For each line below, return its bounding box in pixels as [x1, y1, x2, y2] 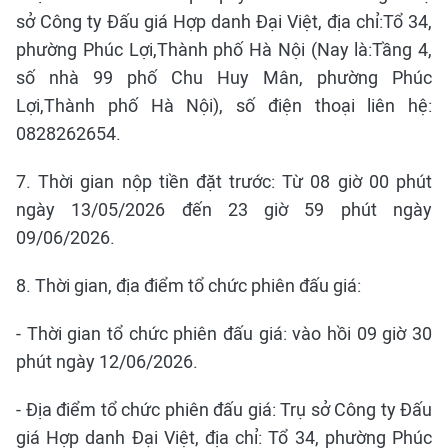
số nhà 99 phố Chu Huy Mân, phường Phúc [16, 67, 432, 88]
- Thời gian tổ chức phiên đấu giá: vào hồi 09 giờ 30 [16, 323, 432, 344]
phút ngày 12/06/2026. [16, 351, 198, 372]
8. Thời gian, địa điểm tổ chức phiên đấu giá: [16, 275, 361, 296]
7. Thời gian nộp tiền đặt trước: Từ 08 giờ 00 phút [16, 171, 432, 192]
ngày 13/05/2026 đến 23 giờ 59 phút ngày [16, 199, 432, 220]
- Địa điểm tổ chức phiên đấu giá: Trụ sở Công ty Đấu [16, 399, 432, 420]
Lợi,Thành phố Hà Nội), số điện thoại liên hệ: [16, 95, 432, 116]
